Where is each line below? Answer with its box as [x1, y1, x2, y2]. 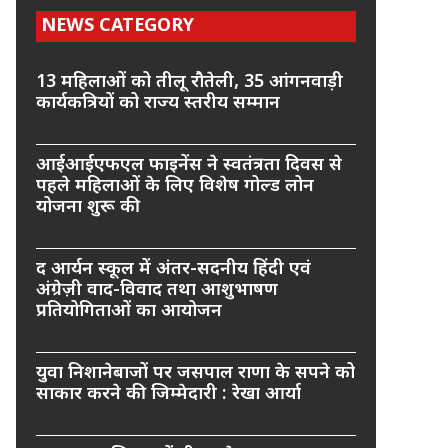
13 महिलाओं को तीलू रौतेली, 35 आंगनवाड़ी [36, 71, 343, 94]
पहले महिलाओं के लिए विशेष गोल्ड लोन [36, 175, 314, 198]
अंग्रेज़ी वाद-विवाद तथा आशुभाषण [36, 279, 278, 302]
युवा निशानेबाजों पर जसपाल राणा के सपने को [36, 362, 355, 385]
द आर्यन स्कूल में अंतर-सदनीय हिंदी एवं [36, 258, 311, 281]
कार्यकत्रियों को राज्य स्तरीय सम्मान [36, 92, 280, 115]
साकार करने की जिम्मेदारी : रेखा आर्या [36, 383, 301, 406]
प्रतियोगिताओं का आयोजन [36, 300, 222, 323]
